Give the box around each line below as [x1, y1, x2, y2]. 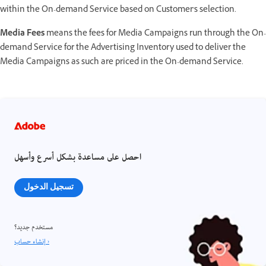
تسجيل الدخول [24, 181, 74, 192]
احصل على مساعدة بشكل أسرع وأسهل [14, 148, 141, 167]
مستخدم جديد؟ [14, 220, 53, 235]
